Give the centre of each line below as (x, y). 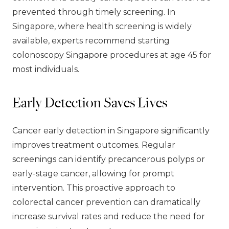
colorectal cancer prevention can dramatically (106, 202)
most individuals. (46, 69)
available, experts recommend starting (91, 40)
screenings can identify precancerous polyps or (109, 159)
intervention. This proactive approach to (94, 188)
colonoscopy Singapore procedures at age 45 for (112, 55)
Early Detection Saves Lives (90, 102)
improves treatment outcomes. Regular (94, 145)
